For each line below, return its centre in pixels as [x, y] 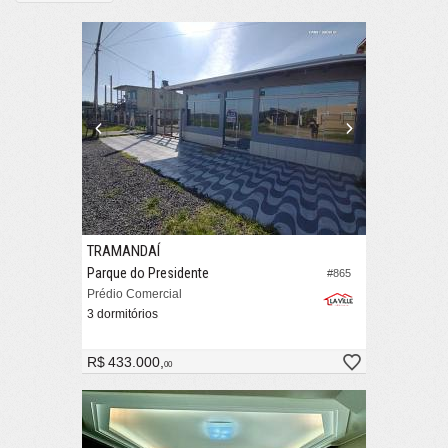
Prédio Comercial [134, 294]
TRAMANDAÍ [123, 251]
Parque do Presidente [148, 273]
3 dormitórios [122, 314]
